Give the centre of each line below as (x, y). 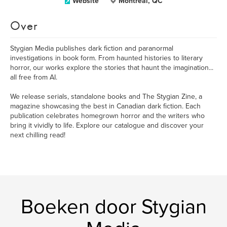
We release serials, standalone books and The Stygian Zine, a (106, 97)
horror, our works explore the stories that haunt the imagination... (112, 68)
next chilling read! (38, 135)
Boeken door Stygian (113, 207)
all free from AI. (34, 77)
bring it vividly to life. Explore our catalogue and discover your (107, 125)
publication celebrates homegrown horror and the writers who (107, 116)
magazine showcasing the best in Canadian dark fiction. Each (105, 106)
